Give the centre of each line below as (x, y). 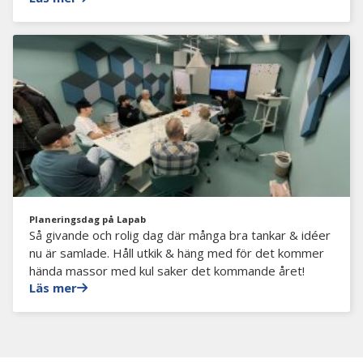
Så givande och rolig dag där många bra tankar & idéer (180, 235)
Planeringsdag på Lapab (88, 219)
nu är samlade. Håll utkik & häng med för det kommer (177, 253)
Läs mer (53, 288)
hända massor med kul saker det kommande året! (167, 271)
